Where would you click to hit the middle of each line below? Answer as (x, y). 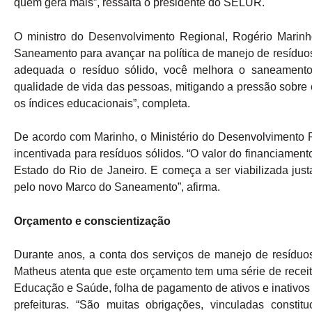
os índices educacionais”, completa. (102, 103)
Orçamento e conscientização (92, 221)
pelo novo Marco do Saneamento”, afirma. (117, 187)
